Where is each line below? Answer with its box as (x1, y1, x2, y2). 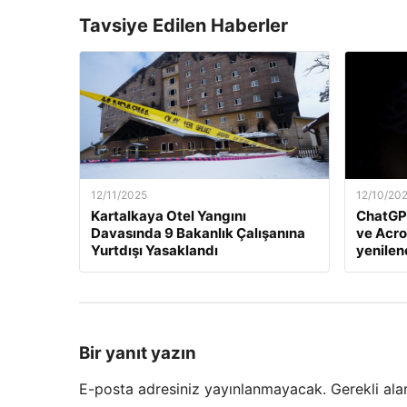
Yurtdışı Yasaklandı (91, 242, 218, 259)
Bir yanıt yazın (79, 342, 196, 363)
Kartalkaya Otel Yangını (91, 207, 246, 224)
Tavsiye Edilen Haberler (79, 15, 288, 36)
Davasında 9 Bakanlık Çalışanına (91, 224, 305, 242)
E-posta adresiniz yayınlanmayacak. (79, 380, 326, 399)
